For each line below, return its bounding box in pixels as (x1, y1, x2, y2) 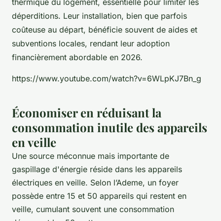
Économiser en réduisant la (12, 104, 161, 120)
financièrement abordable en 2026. (12, 52, 143, 62)
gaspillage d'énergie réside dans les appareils (12, 164, 182, 174)
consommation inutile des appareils (12, 119, 207, 135)
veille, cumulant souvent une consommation (12, 204, 174, 214)
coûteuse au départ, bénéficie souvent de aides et (12, 24, 197, 35)
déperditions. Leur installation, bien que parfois (12, 10, 187, 21)
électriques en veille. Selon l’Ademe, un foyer (12, 177, 179, 187)
